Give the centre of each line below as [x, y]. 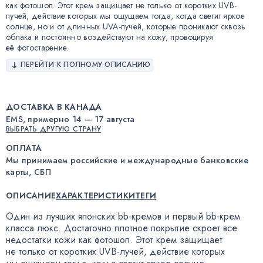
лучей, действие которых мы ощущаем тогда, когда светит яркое [125, 16]
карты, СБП [28, 172]
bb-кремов [140, 216]
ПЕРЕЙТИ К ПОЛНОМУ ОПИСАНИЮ [86, 65]
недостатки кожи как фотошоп [68, 240]
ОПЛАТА [24, 148]
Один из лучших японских [62, 216]
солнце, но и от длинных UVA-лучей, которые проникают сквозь [126, 26]
